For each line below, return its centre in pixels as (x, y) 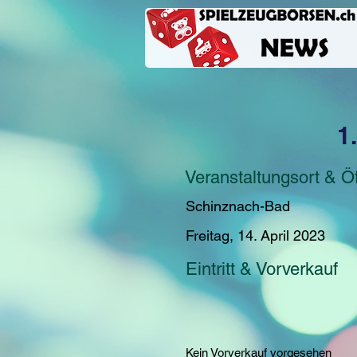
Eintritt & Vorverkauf (262, 269)
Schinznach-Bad (238, 206)
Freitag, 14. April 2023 (255, 235)
